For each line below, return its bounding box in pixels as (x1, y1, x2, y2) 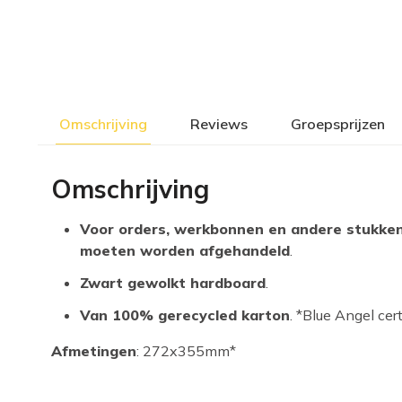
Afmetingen (51, 342, 136, 360)
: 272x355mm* (136, 342, 236, 360)
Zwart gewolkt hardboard (80, 274, 266, 292)
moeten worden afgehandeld (80, 241, 290, 259)
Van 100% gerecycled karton (80, 306, 290, 324)
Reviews (190, 115, 248, 133)
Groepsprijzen (291, 115, 385, 133)
